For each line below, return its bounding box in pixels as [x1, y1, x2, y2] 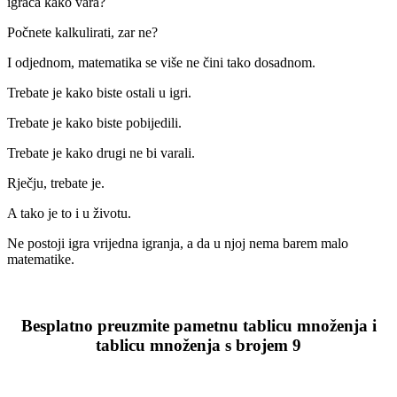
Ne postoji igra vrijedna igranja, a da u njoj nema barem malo [7, 235, 348, 251]
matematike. [7, 251, 74, 267]
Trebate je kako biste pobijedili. [7, 114, 182, 130]
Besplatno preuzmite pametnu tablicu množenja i [20, 315, 377, 335]
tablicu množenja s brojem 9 [96, 335, 301, 354]
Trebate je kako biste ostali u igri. [7, 84, 191, 100]
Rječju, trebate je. [7, 175, 105, 191]
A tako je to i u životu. [7, 205, 131, 221]
